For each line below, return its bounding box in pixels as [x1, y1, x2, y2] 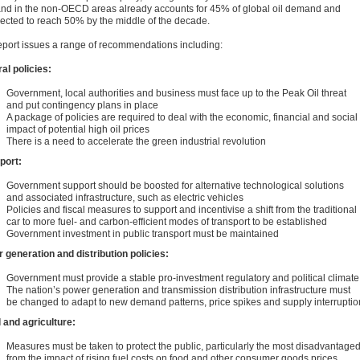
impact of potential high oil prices [6, 124, 149, 135]
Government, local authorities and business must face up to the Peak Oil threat [6, 88, 346, 99]
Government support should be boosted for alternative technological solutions [6, 180, 344, 191]
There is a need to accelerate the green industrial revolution [6, 136, 266, 147]
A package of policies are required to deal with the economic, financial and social [6, 112, 358, 123]
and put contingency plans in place [6, 100, 158, 111]
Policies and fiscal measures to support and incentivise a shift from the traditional [6, 204, 357, 215]
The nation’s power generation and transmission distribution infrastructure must [6, 284, 350, 296]
